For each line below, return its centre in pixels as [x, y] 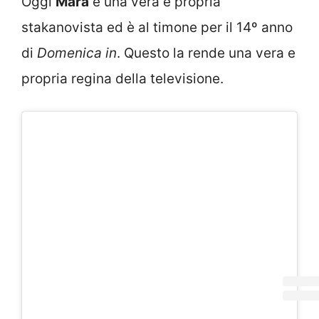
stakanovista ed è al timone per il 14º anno [157, 27]
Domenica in [77, 53]
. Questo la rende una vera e [206, 53]
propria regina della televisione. [122, 78]
